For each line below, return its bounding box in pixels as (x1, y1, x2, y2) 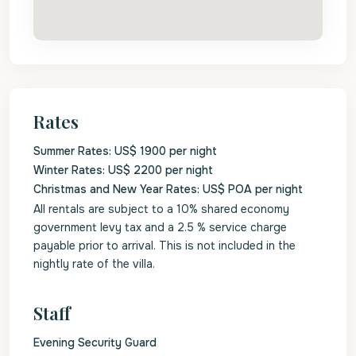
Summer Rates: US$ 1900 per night (33, 144, 217, 158)
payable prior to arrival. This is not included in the (33, 238, 296, 253)
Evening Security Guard (33, 335, 157, 350)
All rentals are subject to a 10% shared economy (33, 202, 289, 216)
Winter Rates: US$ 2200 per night (33, 163, 213, 177)
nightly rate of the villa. (33, 257, 155, 271)
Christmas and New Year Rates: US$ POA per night (33, 182, 303, 196)
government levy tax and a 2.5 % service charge (33, 220, 287, 234)
